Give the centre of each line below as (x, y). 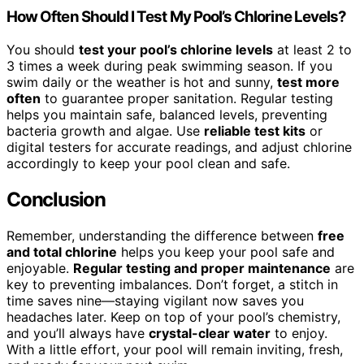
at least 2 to (312, 50)
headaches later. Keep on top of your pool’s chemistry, (173, 316)
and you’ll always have (78, 333)
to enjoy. (299, 333)
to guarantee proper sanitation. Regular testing (187, 99)
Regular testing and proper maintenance (202, 268)
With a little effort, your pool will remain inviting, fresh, (175, 349)
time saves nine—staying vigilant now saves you (155, 300)
